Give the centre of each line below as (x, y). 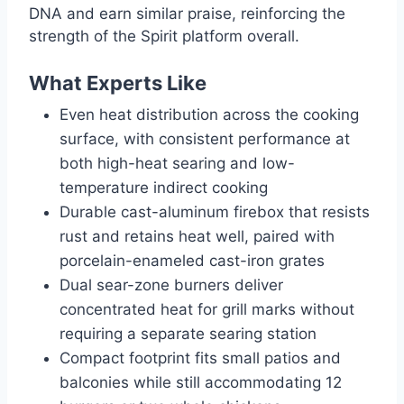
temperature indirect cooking (164, 188)
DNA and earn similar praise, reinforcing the (187, 14)
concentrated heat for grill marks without (207, 310)
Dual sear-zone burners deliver (171, 285)
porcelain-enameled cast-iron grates (192, 261)
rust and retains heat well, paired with (197, 237)
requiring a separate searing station (188, 334)
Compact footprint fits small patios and (200, 358)
